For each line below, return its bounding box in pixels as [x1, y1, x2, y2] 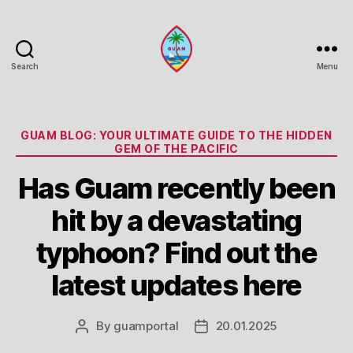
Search [11, 61, 39, 71]
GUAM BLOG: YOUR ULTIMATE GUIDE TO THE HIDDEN [20, 128, 333, 142]
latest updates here [51, 267, 302, 303]
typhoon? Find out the [35, 235, 318, 270]
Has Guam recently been [17, 170, 336, 206]
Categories [176, 124, 246, 140]
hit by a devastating [51, 203, 302, 238]
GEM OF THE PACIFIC [114, 142, 239, 155]
